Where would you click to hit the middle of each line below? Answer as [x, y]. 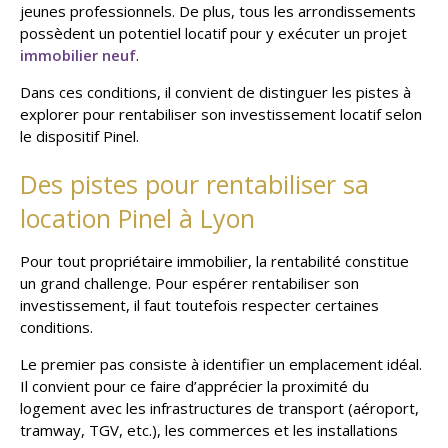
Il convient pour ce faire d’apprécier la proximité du [194, 385]
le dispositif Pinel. [79, 135]
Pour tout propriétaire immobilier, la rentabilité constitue [214, 260]
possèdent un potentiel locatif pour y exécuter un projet [213, 32]
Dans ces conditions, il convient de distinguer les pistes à [215, 91]
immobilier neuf [78, 54]
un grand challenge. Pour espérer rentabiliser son [189, 282]
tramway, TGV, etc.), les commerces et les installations [209, 429]
